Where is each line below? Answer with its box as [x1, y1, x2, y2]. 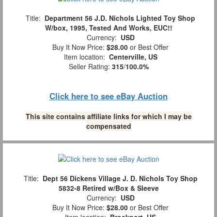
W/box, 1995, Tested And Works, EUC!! [45, 22, 172, 32]
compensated [86, 121, 131, 131]
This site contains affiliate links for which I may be [25, 111, 192, 121]
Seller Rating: [68, 61, 112, 71]
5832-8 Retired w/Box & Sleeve [58, 183, 159, 193]
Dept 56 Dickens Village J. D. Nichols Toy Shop [42, 173, 198, 183]
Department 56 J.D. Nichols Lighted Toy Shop [45, 13, 195, 23]
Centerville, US [108, 51, 157, 62]
